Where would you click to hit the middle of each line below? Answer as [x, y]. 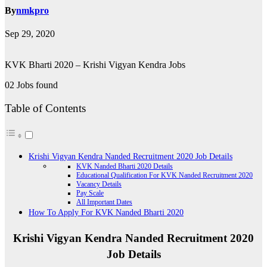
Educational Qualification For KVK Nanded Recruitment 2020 [164, 175]
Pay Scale [90, 193]
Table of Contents [45, 108]
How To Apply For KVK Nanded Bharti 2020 [106, 212]
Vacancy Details [99, 184]
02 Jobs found [31, 85]
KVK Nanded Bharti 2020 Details [125, 166]
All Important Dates [104, 202]
